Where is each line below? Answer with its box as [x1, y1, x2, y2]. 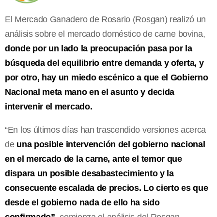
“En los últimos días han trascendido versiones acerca [5, 124, 206, 135]
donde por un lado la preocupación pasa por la [5, 43, 192, 53]
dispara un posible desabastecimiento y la [5, 168, 174, 178]
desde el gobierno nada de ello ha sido [5, 197, 160, 207]
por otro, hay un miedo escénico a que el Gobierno [5, 72, 208, 82]
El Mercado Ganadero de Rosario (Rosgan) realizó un [5, 14, 206, 24]
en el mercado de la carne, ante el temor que [5, 154, 182, 164]
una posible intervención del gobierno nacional [16, 139, 205, 149]
